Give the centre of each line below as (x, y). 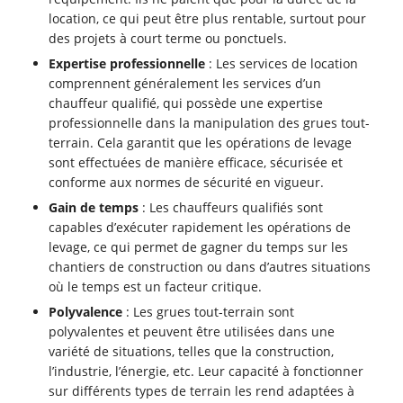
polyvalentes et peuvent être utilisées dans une (192, 332)
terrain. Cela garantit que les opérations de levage (201, 143)
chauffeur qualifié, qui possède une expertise (186, 103)
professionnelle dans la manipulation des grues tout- (210, 123)
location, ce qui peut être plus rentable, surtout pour (208, 19)
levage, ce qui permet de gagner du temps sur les (199, 247)
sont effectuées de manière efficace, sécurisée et (196, 163)
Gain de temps (94, 208)
